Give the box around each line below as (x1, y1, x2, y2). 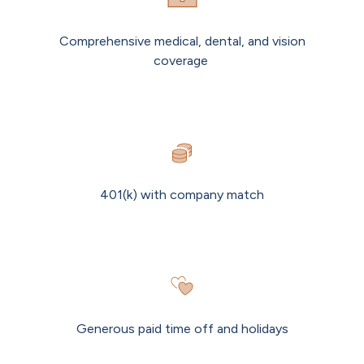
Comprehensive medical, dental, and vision (58, 33, 305, 50)
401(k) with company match (100, 187, 264, 203)
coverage (153, 53, 211, 69)
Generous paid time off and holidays (76, 321, 288, 337)
